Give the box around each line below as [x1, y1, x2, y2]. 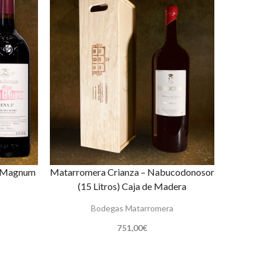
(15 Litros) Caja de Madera [77, 180, 186, 192]
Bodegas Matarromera [90, 202, 173, 213]
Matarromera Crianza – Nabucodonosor [49, 166, 214, 178]
